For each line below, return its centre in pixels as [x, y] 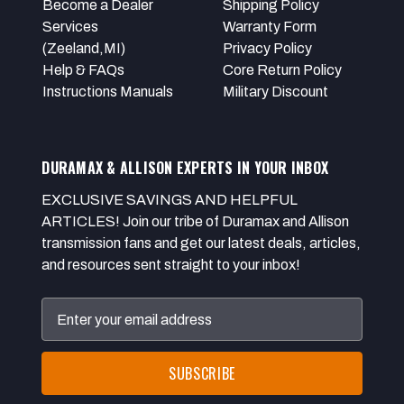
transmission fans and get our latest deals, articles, [202, 243]
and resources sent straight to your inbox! [171, 265]
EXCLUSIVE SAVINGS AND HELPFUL [170, 200]
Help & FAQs [83, 70]
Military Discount [275, 92]
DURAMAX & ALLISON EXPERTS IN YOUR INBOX [185, 168]
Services [70, 27]
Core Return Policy [282, 70]
